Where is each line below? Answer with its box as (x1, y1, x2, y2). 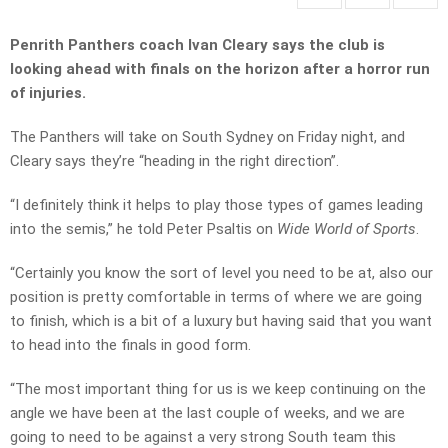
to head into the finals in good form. (10, 336, 251, 355)
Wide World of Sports (277, 220, 416, 239)
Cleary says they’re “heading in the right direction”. (10, 152, 339, 171)
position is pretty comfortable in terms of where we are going (10, 288, 422, 307)
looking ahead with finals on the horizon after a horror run (10, 60, 430, 79)
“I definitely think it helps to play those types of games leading (10, 196, 423, 215)
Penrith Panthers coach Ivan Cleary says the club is (10, 36, 385, 55)
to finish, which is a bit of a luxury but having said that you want (10, 312, 432, 331)
